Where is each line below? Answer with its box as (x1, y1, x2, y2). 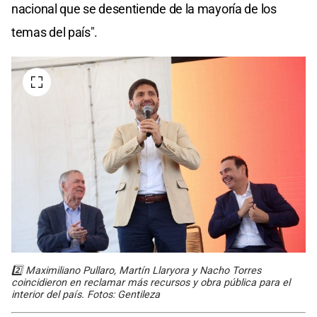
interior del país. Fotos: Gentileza (11, 288, 160, 301)
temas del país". (11, 24, 98, 40)
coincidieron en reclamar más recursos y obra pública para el (11, 276, 290, 289)
